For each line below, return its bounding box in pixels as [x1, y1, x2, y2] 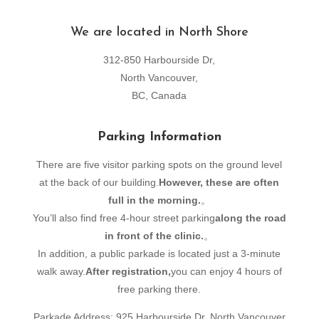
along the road [214, 211, 286, 224]
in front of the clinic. [105, 229, 204, 241]
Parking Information [97, 130, 221, 144]
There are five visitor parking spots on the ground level [36, 158, 283, 170]
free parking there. [117, 283, 202, 295]
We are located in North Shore [70, 25, 249, 39]
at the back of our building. [39, 176, 159, 188]
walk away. [36, 265, 85, 277]
